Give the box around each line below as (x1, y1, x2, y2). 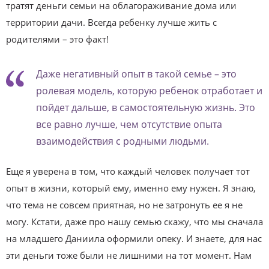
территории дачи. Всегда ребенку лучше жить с (6, 16, 217, 28)
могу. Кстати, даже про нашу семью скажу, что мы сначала (6, 216, 263, 228)
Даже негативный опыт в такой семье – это (36, 67, 237, 80)
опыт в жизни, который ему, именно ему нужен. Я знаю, (6, 182, 256, 194)
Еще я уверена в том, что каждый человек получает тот (6, 165, 250, 177)
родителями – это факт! (6, 33, 109, 45)
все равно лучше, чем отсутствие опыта (36, 118, 222, 131)
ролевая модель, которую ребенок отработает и (36, 84, 262, 97)
